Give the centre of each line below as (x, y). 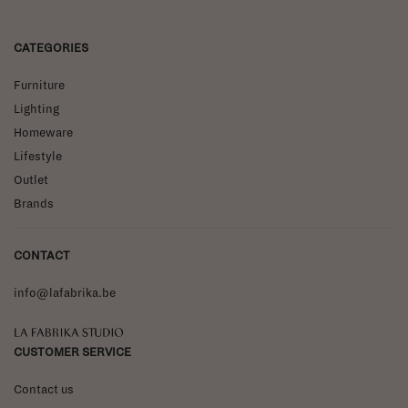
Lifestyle (38, 156)
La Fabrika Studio (69, 332)
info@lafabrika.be (65, 293)
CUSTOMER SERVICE (72, 352)
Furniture (39, 85)
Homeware (43, 133)
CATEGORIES (51, 48)
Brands (34, 204)
